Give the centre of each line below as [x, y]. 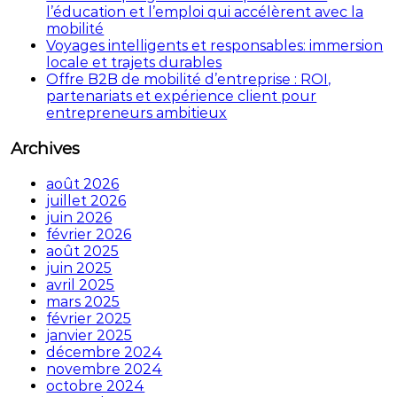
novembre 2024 [105, 369]
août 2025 [83, 251]
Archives [46, 149]
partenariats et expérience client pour [182, 97]
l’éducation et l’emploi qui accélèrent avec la [205, 12]
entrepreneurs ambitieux [137, 113]
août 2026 [83, 183]
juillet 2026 [86, 200]
